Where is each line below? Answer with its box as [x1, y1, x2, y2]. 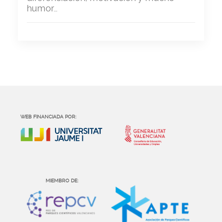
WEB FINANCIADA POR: [20, 114, 76, 119]
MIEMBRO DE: [46, 178, 78, 183]
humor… [27, 2, 57, 13]
